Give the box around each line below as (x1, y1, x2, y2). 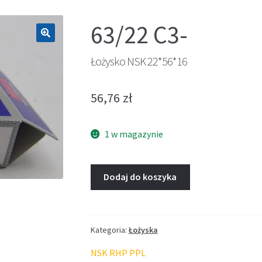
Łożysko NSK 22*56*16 (90, 53, 187, 68)
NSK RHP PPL (90, 247, 146, 259)
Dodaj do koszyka (104, 171, 177, 183)
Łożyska (128, 225, 158, 236)
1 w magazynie (105, 127, 164, 140)
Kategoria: (90, 225, 129, 236)
